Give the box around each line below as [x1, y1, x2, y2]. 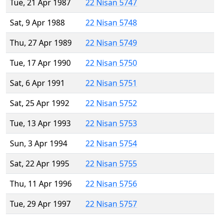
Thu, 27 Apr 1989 [10, 37, 72, 49]
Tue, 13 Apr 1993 [10, 118, 71, 129]
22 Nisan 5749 [85, 37, 137, 49]
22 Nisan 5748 [85, 17, 137, 28]
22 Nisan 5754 [85, 138, 137, 149]
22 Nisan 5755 [85, 158, 137, 169]
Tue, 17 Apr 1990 [10, 57, 71, 69]
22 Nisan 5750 [85, 57, 137, 69]
